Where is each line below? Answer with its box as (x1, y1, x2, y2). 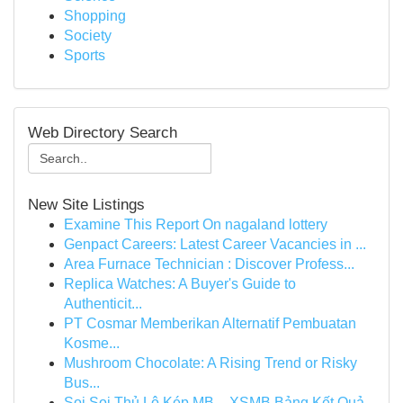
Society (64, 28, 112, 43)
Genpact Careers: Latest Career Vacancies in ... (64, 237, 366, 252)
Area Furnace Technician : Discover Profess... (64, 256, 354, 272)
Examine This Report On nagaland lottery (64, 217, 327, 232)
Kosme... (64, 336, 120, 351)
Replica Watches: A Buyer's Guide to (64, 276, 296, 291)
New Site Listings (28, 195, 145, 213)
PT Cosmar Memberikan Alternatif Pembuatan (64, 316, 356, 331)
